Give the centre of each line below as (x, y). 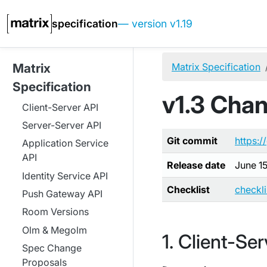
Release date (196, 165)
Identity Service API (65, 176)
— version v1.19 (155, 23)
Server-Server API (62, 125)
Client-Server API (60, 107)
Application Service (65, 143)
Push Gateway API (62, 194)
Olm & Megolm (55, 230)
